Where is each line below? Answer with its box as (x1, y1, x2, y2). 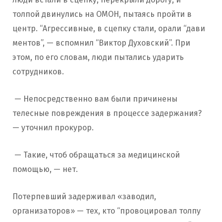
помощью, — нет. (12, 164, 78, 174)
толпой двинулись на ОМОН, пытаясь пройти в (12, 9, 192, 19)
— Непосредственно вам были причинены (12, 94, 177, 104)
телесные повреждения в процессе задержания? (12, 108, 202, 118)
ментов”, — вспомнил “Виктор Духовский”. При (12, 38, 190, 48)
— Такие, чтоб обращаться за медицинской (12, 150, 180, 160)
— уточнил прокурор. (12, 122, 94, 132)
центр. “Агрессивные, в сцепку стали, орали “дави (12, 23, 205, 33)
